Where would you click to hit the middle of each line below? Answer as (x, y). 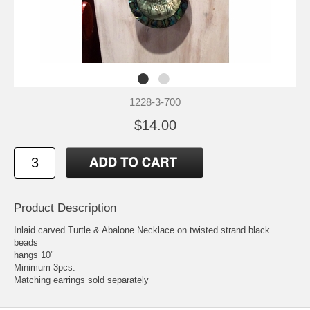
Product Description (65, 208)
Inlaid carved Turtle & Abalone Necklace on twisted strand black (142, 230)
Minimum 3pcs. (45, 268)
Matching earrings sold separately (81, 280)
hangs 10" (34, 255)
